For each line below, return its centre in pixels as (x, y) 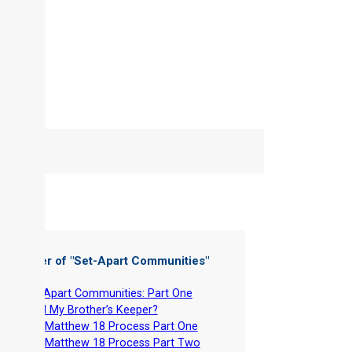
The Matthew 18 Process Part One (110, 327)
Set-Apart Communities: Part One (107, 294)
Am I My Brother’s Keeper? (90, 310)
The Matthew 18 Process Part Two (111, 343)
